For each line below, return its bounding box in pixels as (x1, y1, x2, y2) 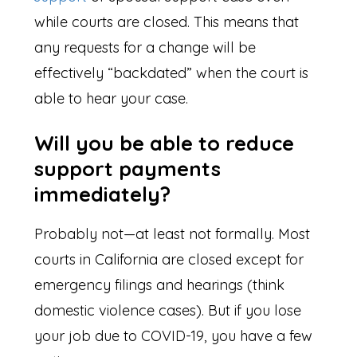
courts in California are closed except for (34, 250, 304, 269)
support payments (34, 156, 222, 182)
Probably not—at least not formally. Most (34, 225, 311, 244)
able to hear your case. (34, 88, 193, 108)
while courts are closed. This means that (34, 12, 300, 31)
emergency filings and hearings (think (34, 276, 285, 295)
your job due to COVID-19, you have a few (34, 327, 313, 346)
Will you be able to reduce (34, 131, 295, 156)
